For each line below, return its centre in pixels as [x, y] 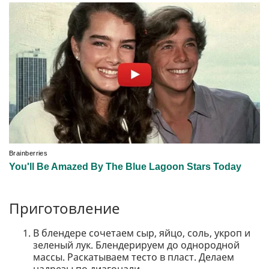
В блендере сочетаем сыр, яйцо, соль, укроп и [142, 233]
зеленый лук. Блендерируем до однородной [136, 245]
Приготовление [65, 208]
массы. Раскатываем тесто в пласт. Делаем [134, 257]
